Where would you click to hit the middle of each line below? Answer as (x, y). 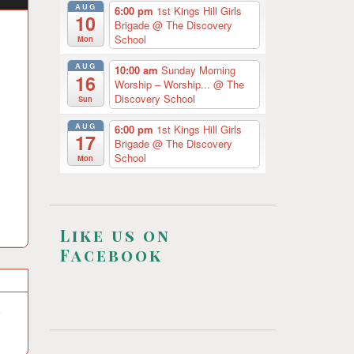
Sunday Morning (198, 70)
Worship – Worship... (164, 84)
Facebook (111, 255)
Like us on (115, 235)
